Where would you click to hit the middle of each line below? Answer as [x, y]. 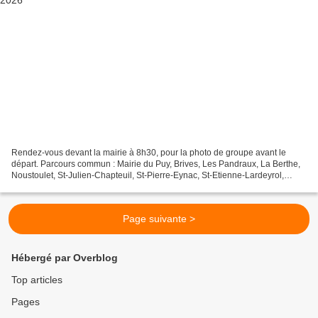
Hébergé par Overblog [65, 258]
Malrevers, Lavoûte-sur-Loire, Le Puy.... [87, 187]
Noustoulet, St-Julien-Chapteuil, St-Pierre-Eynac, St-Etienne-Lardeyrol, [148, 176]
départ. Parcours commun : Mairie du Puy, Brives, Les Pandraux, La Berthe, [156, 164]
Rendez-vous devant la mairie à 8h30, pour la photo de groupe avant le [149, 153]
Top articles [37, 280]
